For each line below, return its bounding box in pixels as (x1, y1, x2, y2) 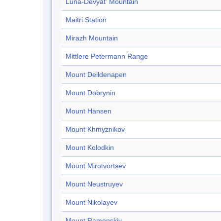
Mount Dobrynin (66, 89, 115, 97)
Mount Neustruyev (66, 180, 123, 188)
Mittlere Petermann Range (66, 52, 148, 61)
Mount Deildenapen (66, 71, 127, 79)
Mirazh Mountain (66, 34, 118, 42)
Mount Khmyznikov (66, 125, 125, 134)
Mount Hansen (66, 107, 111, 115)
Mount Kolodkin (66, 144, 114, 152)
